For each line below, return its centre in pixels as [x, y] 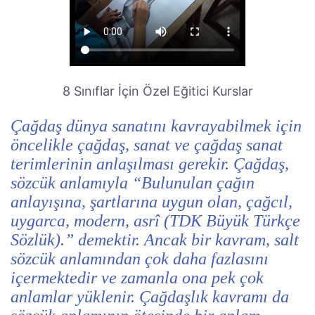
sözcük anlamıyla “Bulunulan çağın [133, 183]
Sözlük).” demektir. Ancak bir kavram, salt [155, 240]
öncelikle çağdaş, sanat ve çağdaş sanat [147, 145]
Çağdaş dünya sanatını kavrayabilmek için [156, 126]
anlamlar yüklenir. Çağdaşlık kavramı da [150, 297]
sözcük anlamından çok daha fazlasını [140, 259]
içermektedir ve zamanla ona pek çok [137, 278]
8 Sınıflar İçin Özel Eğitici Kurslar [157, 91]
